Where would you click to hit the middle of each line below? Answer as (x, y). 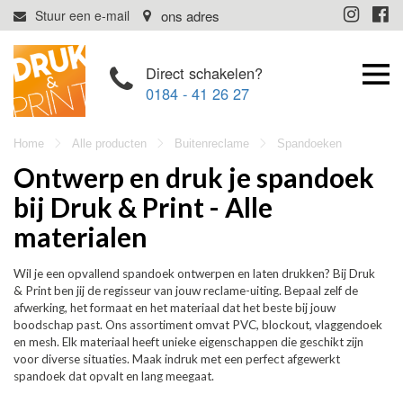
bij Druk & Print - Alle (143, 207)
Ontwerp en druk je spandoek (194, 177)
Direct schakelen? (204, 73)
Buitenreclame (212, 143)
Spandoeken (309, 143)
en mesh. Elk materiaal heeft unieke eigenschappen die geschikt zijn (188, 342)
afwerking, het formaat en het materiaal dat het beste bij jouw (175, 308)
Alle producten (109, 143)
